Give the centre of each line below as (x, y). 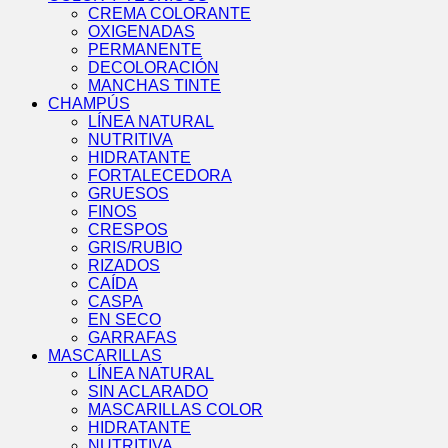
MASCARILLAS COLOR (175, 410)
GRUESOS (128, 194)
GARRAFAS (132, 338)
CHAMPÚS (89, 104)
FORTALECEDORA (160, 176)
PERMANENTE (145, 50)
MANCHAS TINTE (154, 86)
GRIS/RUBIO (135, 248)
